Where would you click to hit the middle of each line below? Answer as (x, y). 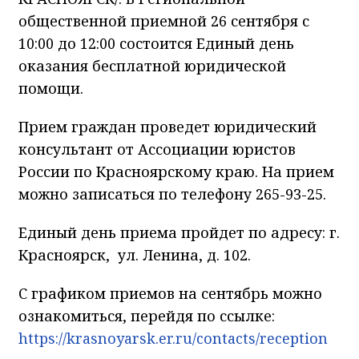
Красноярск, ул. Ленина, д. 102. (135, 254)
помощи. (51, 88)
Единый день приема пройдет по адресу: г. (179, 232)
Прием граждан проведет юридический (167, 126)
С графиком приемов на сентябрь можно (170, 293)
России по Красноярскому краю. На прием (176, 171)
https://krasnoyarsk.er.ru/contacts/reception (173, 338)
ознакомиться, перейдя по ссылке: (147, 315)
